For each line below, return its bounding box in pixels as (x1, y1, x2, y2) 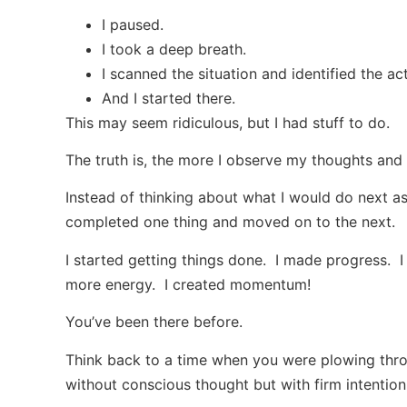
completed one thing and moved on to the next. (65, 213, 395, 232)
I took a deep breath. (102, 39, 246, 58)
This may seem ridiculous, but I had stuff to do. (65, 113, 390, 132)
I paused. (102, 15, 164, 34)
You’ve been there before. (65, 313, 243, 332)
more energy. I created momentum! (65, 274, 311, 293)
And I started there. (102, 88, 235, 107)
